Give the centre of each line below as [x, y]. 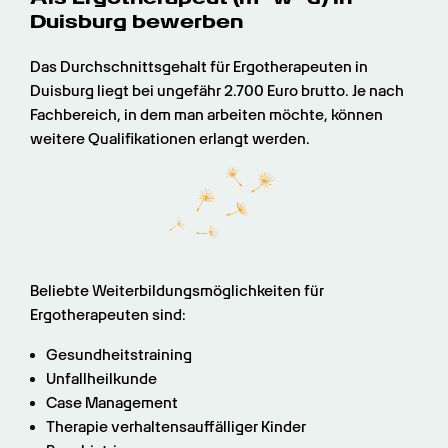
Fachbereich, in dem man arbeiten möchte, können [206, 115]
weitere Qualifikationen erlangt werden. [170, 139]
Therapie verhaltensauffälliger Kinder [176, 427]
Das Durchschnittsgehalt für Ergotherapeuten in [199, 67]
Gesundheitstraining [119, 355]
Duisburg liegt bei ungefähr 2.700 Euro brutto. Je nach [217, 91]
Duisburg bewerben [136, 22]
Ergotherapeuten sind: [108, 315]
